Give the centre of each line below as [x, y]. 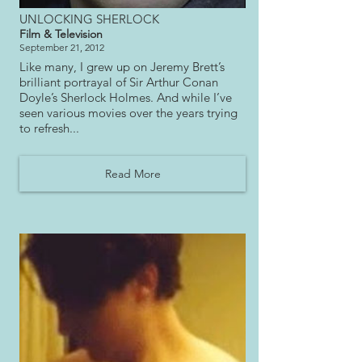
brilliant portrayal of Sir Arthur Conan [119, 82]
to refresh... [49, 128]
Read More [133, 173]
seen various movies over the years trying [128, 113]
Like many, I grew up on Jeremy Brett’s [122, 67]
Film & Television [61, 34]
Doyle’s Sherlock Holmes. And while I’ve [126, 98]
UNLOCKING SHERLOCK [89, 19]
